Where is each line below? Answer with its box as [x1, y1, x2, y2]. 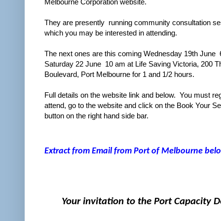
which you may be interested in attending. [44, 28, 179, 37]
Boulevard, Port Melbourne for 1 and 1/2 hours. [44, 70, 194, 78]
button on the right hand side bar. [44, 111, 148, 120]
